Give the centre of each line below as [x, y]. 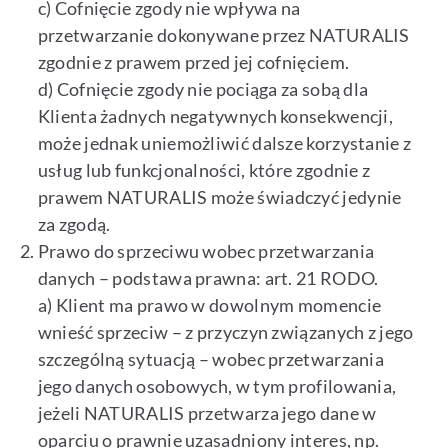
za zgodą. [74, 224]
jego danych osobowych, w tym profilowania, [217, 386]
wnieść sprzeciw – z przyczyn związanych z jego [225, 332]
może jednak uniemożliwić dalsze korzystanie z [224, 143]
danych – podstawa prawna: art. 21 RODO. [208, 278]
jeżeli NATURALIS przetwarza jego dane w [207, 413]
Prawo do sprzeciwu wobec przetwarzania [206, 251]
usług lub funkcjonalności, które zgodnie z [204, 170]
